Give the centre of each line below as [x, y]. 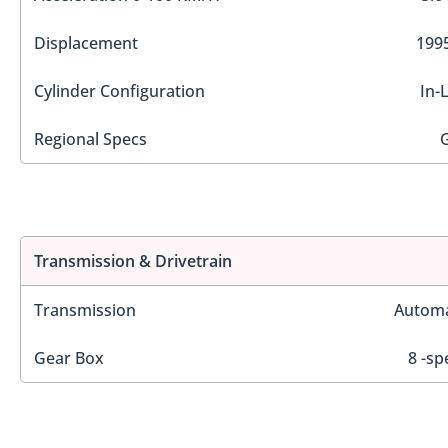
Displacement [86, 42]
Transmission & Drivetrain [133, 261]
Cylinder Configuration [119, 90]
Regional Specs [90, 138]
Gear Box [69, 358]
